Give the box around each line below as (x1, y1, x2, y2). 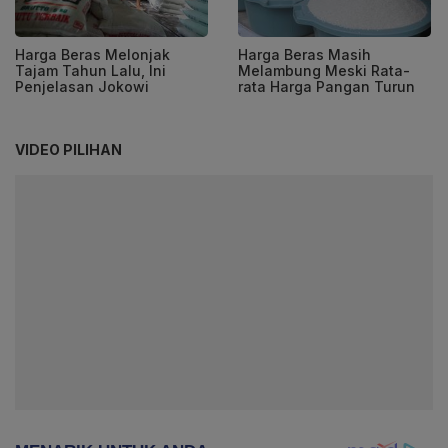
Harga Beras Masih (238, 45, 371, 63)
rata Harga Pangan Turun (238, 77, 415, 95)
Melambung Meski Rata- (238, 61, 410, 79)
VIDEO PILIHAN (15, 140, 122, 158)
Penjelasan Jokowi (15, 77, 149, 95)
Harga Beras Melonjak (15, 45, 170, 63)
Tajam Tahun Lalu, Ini (15, 61, 166, 79)
